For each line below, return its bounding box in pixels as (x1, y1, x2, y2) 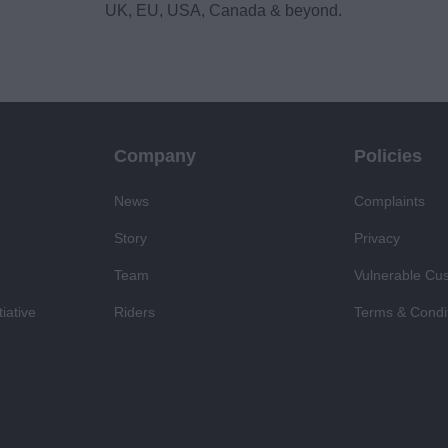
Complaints (354, 193, 425, 210)
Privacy (354, 230, 400, 247)
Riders (114, 304, 155, 321)
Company (114, 146, 196, 167)
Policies (354, 146, 422, 167)
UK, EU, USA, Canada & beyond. (105, 2, 343, 20)
